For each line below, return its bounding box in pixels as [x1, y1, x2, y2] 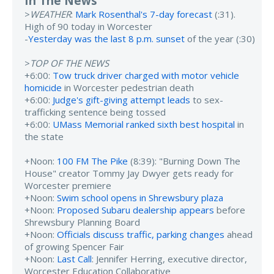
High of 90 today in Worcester [24, 20, 152, 32]
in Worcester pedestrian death [62, 81, 194, 94]
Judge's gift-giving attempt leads [53, 93, 190, 106]
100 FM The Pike [57, 154, 128, 167]
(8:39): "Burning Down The [128, 154, 240, 167]
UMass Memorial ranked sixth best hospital [53, 117, 235, 130]
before [214, 203, 245, 216]
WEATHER [30, 7, 71, 20]
